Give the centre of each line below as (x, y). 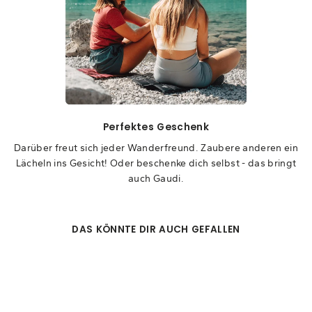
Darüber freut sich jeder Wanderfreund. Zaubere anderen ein (156, 148)
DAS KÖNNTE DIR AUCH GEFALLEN (156, 230)
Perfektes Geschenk (156, 127)
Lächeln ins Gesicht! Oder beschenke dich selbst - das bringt (156, 163)
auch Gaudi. (156, 179)
